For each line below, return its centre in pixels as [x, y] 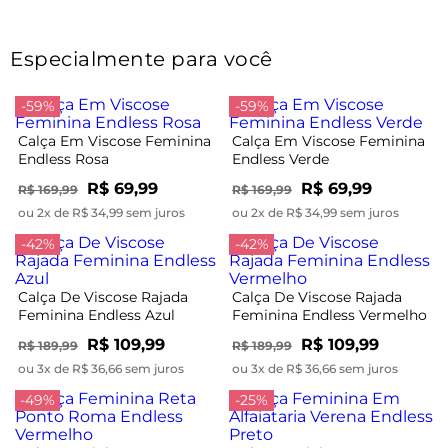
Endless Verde [280, 158]
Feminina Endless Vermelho [329, 314]
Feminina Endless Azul [96, 314]
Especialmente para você [141, 58]
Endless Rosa [63, 158]
